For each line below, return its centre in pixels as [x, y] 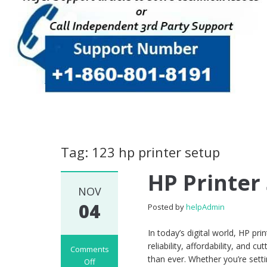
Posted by [167, 207]
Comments [89, 249]
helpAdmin [206, 207]
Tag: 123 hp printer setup [140, 152]
